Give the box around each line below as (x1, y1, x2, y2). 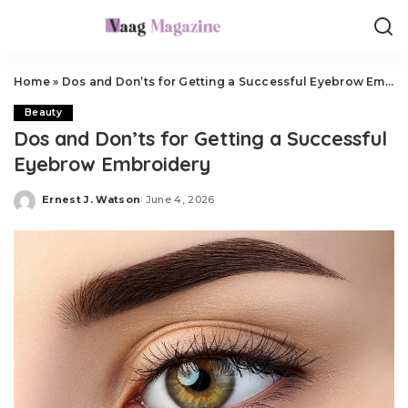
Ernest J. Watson (42, 192, 141, 206)
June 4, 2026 (145, 192, 215, 206)
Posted (41, 199, 85, 212)
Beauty (25, 107, 63, 118)
